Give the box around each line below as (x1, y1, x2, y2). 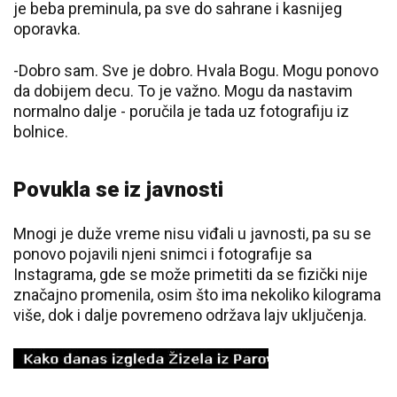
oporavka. (13, 19, 81, 39)
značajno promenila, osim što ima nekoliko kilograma (13, 285, 381, 305)
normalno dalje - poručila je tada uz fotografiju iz (13, 102, 349, 121)
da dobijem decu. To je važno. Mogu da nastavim (13, 82, 353, 101)
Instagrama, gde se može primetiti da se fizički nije (13, 265, 368, 284)
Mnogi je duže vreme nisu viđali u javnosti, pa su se (13, 224, 371, 244)
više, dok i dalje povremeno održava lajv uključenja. (13, 306, 367, 325)
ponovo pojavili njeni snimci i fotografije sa (13, 245, 312, 264)
